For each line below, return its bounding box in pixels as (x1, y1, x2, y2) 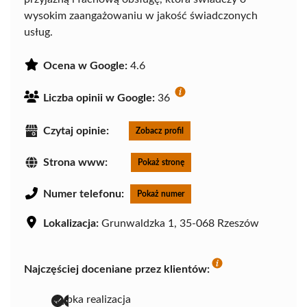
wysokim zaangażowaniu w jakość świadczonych (24, 10, 258, 21)
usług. (24, 26, 53, 38)
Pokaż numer (137, 189, 184, 198)
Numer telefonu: (43, 188, 124, 199)
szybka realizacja (51, 293, 131, 305)
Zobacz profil (136, 126, 184, 135)
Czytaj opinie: (43, 125, 109, 136)
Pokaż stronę (138, 158, 184, 167)
